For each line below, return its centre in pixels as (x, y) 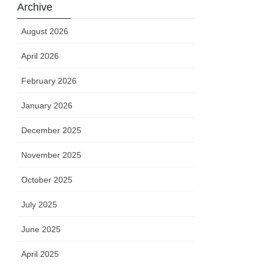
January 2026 (47, 105)
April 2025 (40, 254)
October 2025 (47, 179)
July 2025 (39, 204)
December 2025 (52, 130)
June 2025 (41, 229)
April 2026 (40, 56)
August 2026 (45, 31)
